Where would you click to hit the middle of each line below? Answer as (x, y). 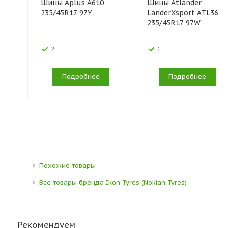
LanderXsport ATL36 (183, 13)
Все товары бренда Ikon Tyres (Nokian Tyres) (113, 182)
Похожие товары (67, 166)
